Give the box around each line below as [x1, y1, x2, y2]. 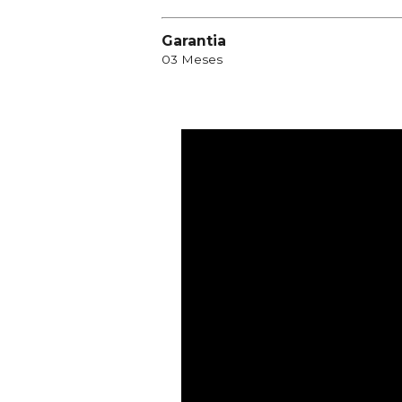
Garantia [162, 31, 226, 49]
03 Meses [162, 51, 223, 66]
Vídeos [48, 89, 107, 111]
